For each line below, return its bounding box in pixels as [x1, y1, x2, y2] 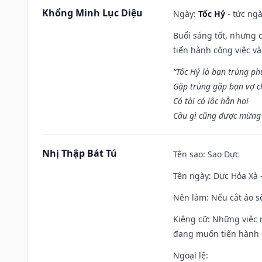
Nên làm [173, 191, 206, 203]
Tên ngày [173, 170, 209, 181]
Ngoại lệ [173, 249, 206, 261]
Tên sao [173, 148, 203, 160]
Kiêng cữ [173, 213, 208, 225]
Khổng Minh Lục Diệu [42, 6, 143, 19]
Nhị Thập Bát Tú [42, 146, 117, 160]
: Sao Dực [203, 148, 239, 160]
